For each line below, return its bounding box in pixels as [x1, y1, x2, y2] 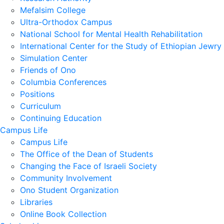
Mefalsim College [20, 4, 85, 15]
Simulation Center [20, 52, 87, 63]
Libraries [20, 196, 52, 207]
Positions [20, 88, 54, 99]
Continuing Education [20, 112, 101, 123]
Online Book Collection [20, 208, 106, 219]
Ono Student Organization [20, 184, 118, 195]
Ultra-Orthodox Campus [20, 16, 112, 27]
